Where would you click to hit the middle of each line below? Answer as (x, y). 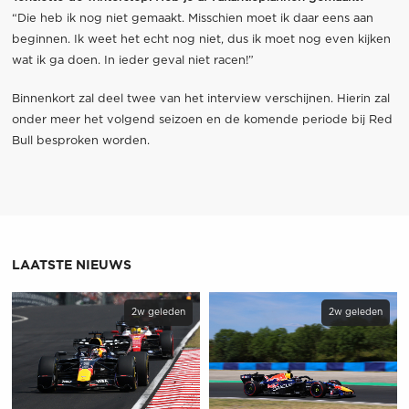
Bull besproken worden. (80, 142)
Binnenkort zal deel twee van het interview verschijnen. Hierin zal (200, 100)
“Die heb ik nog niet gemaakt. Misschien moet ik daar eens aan (192, 18)
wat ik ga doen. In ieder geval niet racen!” (132, 60)
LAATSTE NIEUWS (71, 266)
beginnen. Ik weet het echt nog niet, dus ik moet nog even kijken (201, 39)
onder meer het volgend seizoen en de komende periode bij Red (202, 121)
